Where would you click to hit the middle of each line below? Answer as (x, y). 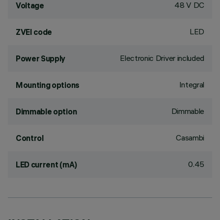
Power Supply (41, 58)
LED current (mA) (46, 165)
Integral (192, 84)
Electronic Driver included (162, 58)
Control (30, 138)
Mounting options (48, 85)
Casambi (190, 137)
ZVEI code (34, 32)
